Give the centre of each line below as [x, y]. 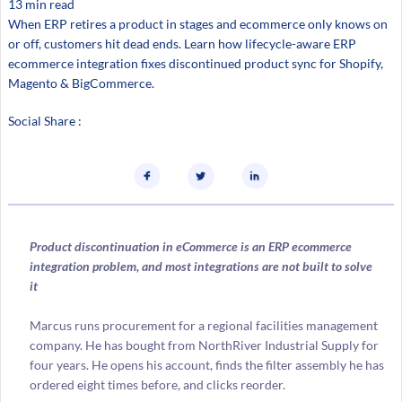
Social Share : [44, 121]
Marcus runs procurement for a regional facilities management [203, 326]
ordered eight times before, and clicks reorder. [158, 385]
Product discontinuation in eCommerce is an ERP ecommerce [190, 246]
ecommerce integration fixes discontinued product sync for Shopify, [195, 64]
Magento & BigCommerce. [81, 83]
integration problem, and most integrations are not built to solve [201, 266]
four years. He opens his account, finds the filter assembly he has [206, 365]
